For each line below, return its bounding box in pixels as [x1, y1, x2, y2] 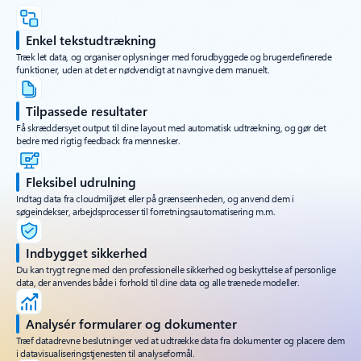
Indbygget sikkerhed [26, 244, 147, 262]
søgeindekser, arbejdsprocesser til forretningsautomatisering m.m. [16, 205, 276, 218]
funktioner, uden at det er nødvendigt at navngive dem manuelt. [16, 63, 270, 77]
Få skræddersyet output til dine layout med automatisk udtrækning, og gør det [16, 121, 326, 135]
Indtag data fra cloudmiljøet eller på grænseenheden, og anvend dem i [16, 192, 294, 205]
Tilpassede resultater [26, 102, 147, 120]
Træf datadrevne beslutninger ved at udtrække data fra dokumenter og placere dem [16, 334, 345, 347]
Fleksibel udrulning [26, 173, 136, 191]
